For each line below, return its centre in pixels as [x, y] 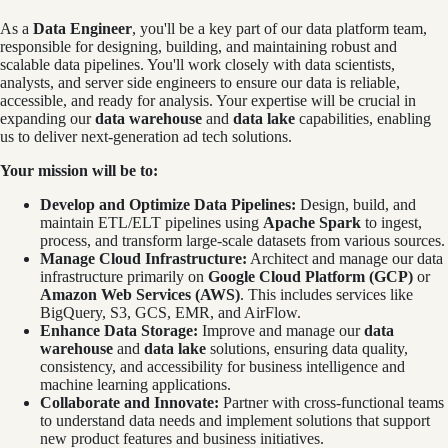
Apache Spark [312, 223]
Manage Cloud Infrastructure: [143, 259]
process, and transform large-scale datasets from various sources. [242, 241]
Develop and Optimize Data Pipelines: [168, 205]
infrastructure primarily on [124, 277]
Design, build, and [356, 205]
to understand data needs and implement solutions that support [235, 421]
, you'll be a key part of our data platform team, [279, 29]
